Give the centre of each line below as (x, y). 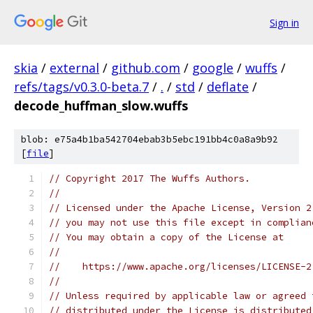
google (213, 68)
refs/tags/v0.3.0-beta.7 (81, 87)
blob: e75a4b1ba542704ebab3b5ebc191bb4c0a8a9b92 (150, 139)
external (74, 68)
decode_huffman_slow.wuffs (101, 105)
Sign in (284, 22)
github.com (146, 68)
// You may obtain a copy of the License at (166, 237)
